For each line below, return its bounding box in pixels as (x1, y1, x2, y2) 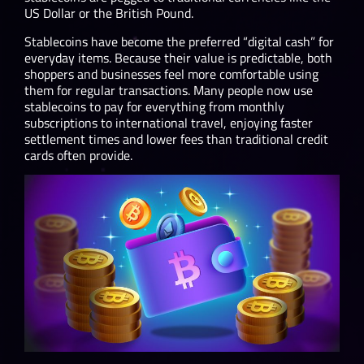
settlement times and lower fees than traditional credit (24, 128, 328, 149)
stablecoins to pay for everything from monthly (24, 96, 284, 116)
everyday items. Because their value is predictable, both (24, 47, 332, 67)
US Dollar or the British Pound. (24, 3, 193, 24)
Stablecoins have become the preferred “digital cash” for (24, 31, 334, 51)
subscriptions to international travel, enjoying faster (24, 112, 313, 132)
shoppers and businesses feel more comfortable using (24, 63, 318, 84)
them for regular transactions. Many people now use (24, 80, 313, 100)
